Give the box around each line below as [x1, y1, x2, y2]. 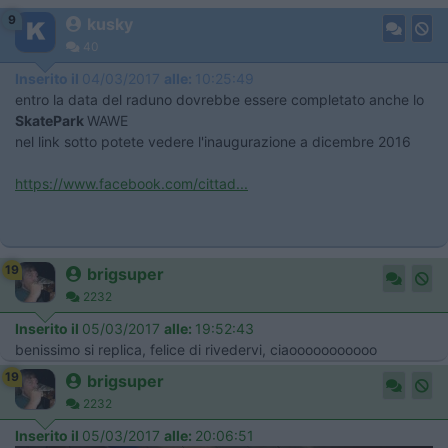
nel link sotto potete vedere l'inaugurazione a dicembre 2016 [15, 132, 411, 150]
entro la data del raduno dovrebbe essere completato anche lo [15, 90, 424, 108]
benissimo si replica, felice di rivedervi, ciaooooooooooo [15, 340, 377, 358]
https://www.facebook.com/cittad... [15, 174, 248, 192]
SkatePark [15, 111, 87, 129]
